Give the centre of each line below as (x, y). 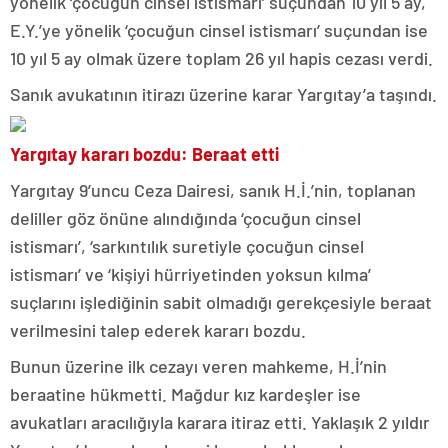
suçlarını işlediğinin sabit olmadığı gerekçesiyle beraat (221, 302)
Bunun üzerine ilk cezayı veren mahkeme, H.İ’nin (198, 366)
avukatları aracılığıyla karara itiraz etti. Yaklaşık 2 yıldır (220, 422)
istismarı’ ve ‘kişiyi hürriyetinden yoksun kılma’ (190, 274)
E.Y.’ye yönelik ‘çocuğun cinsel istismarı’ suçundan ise (219, 30)
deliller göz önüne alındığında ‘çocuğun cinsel (185, 218)
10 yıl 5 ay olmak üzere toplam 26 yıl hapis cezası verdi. (221, 58)
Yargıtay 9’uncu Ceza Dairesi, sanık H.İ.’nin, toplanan (213, 190)
